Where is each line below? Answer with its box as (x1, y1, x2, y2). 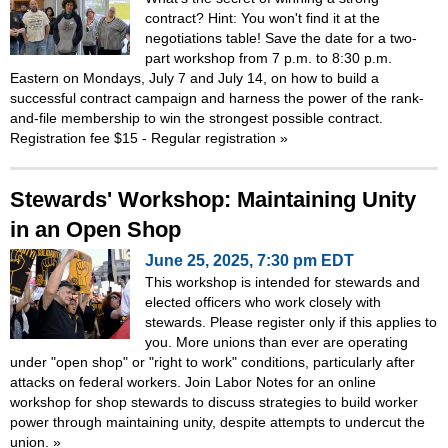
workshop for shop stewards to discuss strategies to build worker (10, 393, 418, 410)
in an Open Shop (10, 216, 181, 242)
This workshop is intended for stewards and (145, 273, 420, 290)
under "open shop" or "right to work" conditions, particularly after (10, 353, 415, 370)
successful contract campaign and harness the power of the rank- (10, 89, 424, 106)
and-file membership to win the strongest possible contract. (10, 109, 383, 126)
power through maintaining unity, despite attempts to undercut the (10, 413, 425, 430)
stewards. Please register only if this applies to (145, 313, 437, 330)
